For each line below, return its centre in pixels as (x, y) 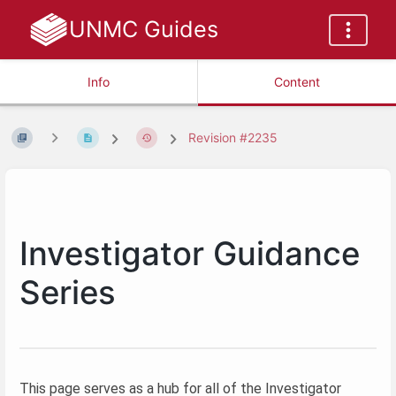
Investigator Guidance (190, 253)
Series (68, 292)
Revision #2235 (233, 138)
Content (297, 82)
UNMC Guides (143, 29)
